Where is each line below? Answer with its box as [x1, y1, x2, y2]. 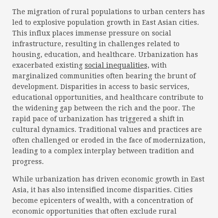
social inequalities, [85, 61, 149, 70]
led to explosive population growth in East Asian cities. [12, 18, 199, 27]
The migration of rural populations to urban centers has [12, 8, 205, 16]
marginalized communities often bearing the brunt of [12, 72, 196, 80]
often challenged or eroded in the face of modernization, [12, 136, 205, 145]
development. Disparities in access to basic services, [12, 83, 189, 91]
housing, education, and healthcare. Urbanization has [12, 51, 198, 59]
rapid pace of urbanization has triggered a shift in [12, 115, 184, 123]
